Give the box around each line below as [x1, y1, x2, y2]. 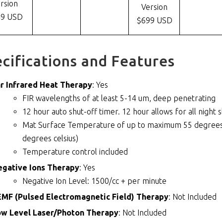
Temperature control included [22, 147, 128, 157]
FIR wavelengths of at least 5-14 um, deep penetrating [22, 94, 216, 103]
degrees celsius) [22, 134, 79, 143]
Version [141, 2, 167, 12]
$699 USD [136, 16, 172, 25]
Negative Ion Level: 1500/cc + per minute [22, 176, 167, 186]
